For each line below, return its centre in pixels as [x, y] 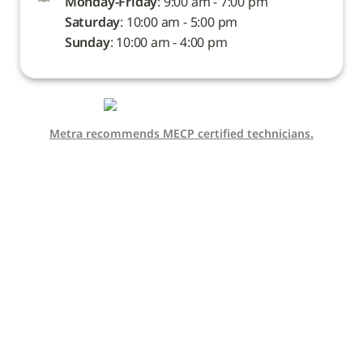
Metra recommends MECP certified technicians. [181, 133]
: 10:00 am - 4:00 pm [169, 42]
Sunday [87, 42]
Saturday [92, 21]
